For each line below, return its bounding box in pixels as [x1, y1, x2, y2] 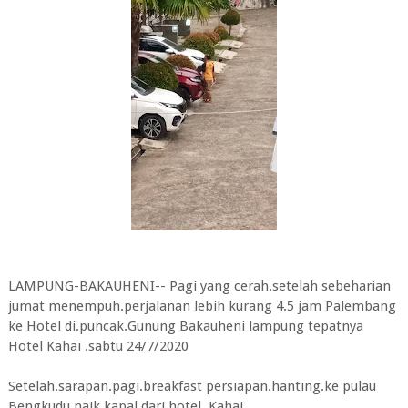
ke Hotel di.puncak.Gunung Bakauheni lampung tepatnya [7, 318, 363, 334]
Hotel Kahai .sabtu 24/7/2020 [7, 338, 189, 354]
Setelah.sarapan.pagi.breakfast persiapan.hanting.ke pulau [7, 378, 376, 394]
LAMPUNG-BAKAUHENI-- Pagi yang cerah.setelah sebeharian [7, 278, 391, 294]
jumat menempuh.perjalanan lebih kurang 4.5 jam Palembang [7, 298, 396, 314]
